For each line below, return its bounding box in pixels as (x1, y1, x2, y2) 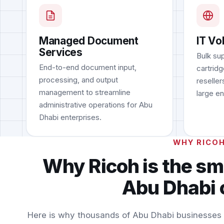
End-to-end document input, (38, 62, 136, 72)
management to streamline (38, 87, 130, 97)
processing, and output (38, 74, 118, 84)
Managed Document (38, 34, 138, 47)
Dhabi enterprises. (38, 112, 101, 122)
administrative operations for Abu (38, 99, 152, 109)
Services (38, 45, 82, 58)
